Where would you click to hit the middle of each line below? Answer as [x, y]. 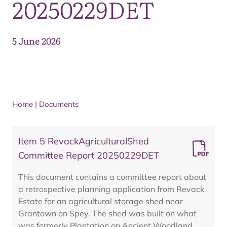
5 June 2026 [36, 41]
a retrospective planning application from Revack [111, 189]
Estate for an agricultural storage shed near [101, 201]
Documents [59, 104]
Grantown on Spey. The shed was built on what [107, 213]
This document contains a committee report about [112, 177]
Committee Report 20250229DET [89, 155]
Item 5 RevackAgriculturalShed [84, 141]
